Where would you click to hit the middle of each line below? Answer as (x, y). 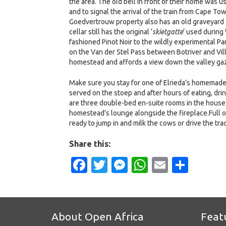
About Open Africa (98, 216)
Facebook (123, 165)
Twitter (134, 165)
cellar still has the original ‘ (111, 32)
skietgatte (168, 32)
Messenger (168, 165)
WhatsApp (186, 165)
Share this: (90, 144)
